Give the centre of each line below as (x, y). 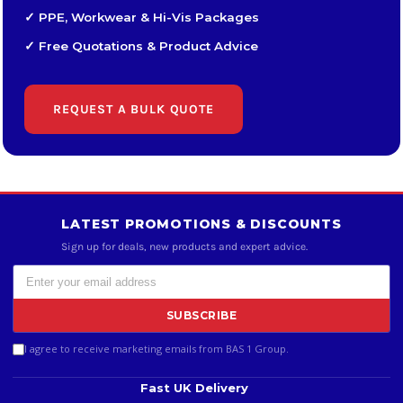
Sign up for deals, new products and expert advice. (185, 246)
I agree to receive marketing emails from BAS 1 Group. (157, 349)
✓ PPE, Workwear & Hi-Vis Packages (142, 17)
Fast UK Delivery (194, 388)
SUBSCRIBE (201, 315)
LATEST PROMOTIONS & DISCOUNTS (201, 224)
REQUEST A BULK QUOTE (134, 109)
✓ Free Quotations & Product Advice (141, 46)
